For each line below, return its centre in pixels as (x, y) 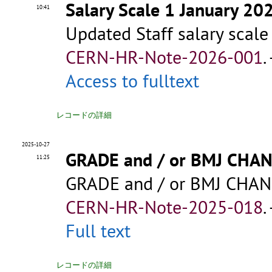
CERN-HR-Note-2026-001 (164, 57)
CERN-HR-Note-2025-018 (164, 207)
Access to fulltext (132, 81)
